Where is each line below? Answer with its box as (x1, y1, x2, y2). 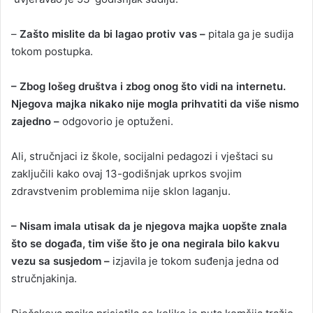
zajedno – (11, 115, 59, 129)
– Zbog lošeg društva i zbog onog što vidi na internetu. (11, 80, 286, 94)
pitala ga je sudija (205, 27, 293, 41)
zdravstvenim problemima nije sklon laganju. (11, 184, 231, 198)
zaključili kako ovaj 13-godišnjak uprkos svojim (11, 167, 242, 181)
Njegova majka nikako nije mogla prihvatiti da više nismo (11, 97, 299, 111)
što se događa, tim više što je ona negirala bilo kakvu (11, 237, 279, 251)
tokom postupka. (11, 45, 93, 59)
